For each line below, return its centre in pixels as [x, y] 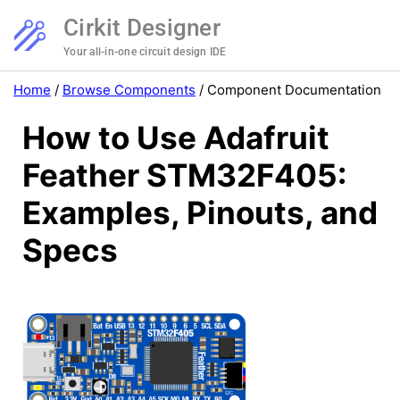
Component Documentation [294, 90]
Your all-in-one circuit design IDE [145, 52]
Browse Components [129, 90]
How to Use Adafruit [176, 138]
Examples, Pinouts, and [200, 213]
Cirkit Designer [142, 28]
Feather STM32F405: [184, 175]
